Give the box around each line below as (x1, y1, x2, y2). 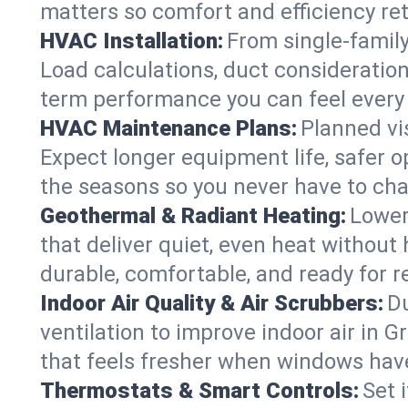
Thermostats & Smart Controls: (40, 378, 359, 403)
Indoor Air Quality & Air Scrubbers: (40, 291, 383, 316)
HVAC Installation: (40, 28, 223, 54)
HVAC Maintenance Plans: (40, 116, 297, 141)
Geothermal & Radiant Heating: (40, 203, 346, 229)
